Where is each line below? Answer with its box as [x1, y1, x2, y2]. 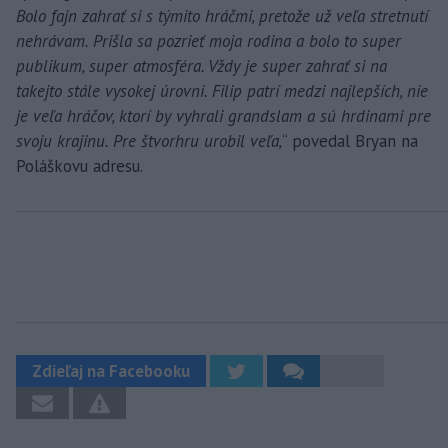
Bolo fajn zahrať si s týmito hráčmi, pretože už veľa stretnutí [16, 4, 428, 27]
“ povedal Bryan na [282, 129, 418, 152]
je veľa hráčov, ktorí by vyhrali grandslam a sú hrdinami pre [16, 104, 431, 127]
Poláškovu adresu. [16, 154, 143, 177]
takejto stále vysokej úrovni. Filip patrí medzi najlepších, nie [16, 79, 428, 102]
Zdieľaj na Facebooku [32, 359, 190, 382]
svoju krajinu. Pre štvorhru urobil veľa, [16, 129, 282, 152]
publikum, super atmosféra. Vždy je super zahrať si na [16, 54, 387, 77]
